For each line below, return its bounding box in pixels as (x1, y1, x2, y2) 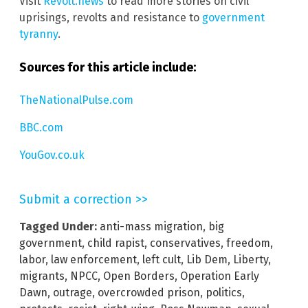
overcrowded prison (98, 286, 200, 300)
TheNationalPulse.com (19, 93, 133, 107)
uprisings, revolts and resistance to (19, 11, 202, 25)
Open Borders (103, 269, 175, 283)
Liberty (233, 253, 268, 267)
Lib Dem (186, 253, 228, 267)
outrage (53, 286, 92, 300)
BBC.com (19, 121, 63, 135)
